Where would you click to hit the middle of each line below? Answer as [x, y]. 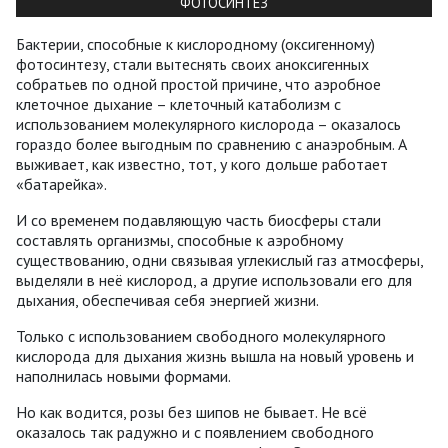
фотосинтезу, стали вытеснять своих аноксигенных [192, 64]
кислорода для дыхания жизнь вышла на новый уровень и [215, 356]
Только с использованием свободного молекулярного [201, 336]
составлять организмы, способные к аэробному [179, 240]
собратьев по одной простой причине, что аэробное [198, 84]
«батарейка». [61, 184]
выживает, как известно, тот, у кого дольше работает [202, 164]
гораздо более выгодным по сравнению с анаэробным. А [211, 144]
